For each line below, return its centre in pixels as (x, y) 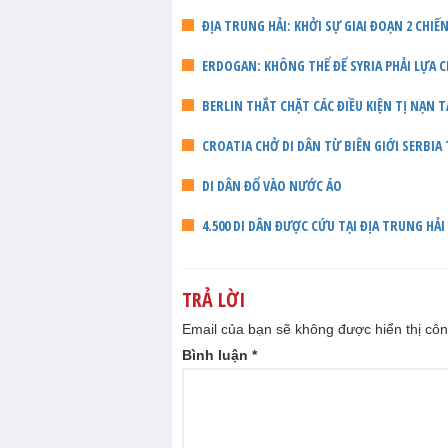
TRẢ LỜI (213, 299)
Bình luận (217, 354)
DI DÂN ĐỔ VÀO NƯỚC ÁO (272, 185)
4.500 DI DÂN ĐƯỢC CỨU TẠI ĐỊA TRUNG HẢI (323, 225)
